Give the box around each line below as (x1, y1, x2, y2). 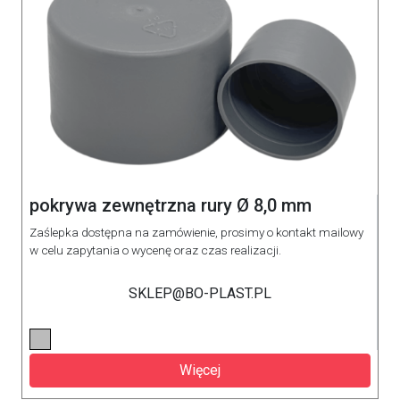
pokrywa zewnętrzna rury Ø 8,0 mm (29, 194, 312, 216)
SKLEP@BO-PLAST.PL (128, 284, 271, 302)
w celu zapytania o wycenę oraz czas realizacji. (29, 242, 281, 257)
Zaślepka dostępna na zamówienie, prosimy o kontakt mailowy (29, 224, 363, 239)
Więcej (179, 361, 221, 379)
